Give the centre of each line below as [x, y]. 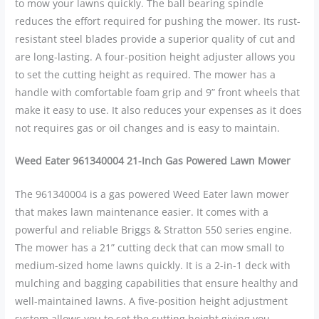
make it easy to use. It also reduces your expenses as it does [159, 110]
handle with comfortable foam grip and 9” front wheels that [158, 92]
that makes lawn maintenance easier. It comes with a [142, 212]
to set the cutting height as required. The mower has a [146, 74]
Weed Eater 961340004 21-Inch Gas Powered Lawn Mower [153, 161]
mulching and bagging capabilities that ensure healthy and [157, 283]
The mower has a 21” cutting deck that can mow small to [150, 248]
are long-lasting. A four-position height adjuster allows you [156, 56]
